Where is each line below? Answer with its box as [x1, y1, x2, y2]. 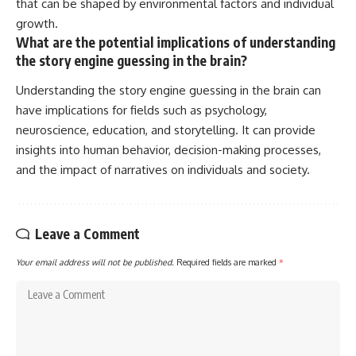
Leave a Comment [35, 225, 140, 243]
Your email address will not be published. [16, 257, 174, 268]
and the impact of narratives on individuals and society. [16, 162, 310, 178]
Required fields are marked [176, 257, 279, 268]
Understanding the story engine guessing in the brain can [16, 83, 321, 99]
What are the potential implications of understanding [16, 33, 335, 51]
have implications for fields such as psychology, [16, 103, 267, 118]
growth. [16, 15, 58, 31]
